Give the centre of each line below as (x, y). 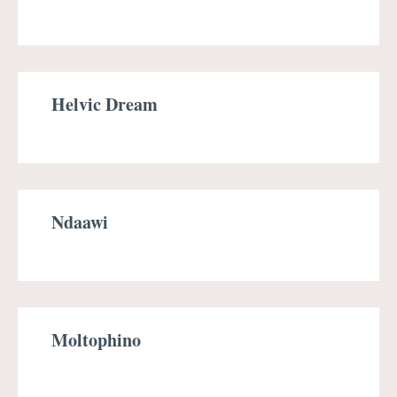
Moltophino (96, 340)
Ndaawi (80, 222)
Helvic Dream (105, 104)
